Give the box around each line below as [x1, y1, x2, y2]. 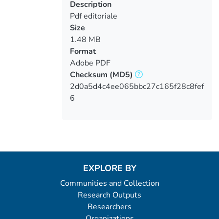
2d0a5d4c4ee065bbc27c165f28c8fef [69, 81, 204, 92]
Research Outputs [78, 190, 141, 200]
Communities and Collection [60, 178, 159, 189]
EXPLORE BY [83, 162, 136, 174]
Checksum [69, 69, 108, 80]
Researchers [88, 201, 131, 212]
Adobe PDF [69, 57, 110, 68]
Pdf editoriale [69, 10, 117, 22]
